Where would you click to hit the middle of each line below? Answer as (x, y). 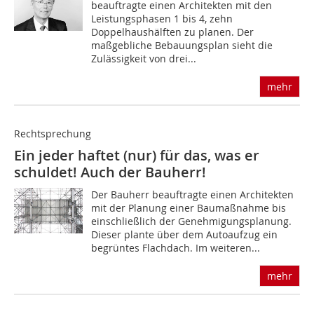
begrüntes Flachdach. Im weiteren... (176, 247)
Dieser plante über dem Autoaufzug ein (185, 234)
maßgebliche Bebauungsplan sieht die (182, 45)
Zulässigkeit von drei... (144, 58)
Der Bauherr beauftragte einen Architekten (193, 194)
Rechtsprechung (53, 133)
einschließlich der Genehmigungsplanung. (192, 221)
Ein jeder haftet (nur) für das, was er (137, 155)
